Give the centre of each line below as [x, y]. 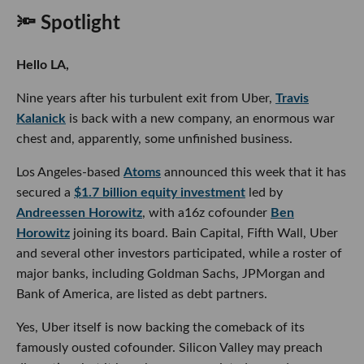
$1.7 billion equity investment [160, 193]
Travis [292, 99]
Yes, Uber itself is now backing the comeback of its [160, 328]
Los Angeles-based [70, 173]
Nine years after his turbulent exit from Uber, [146, 99]
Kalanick [41, 119]
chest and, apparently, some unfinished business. [154, 139]
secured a [45, 193]
